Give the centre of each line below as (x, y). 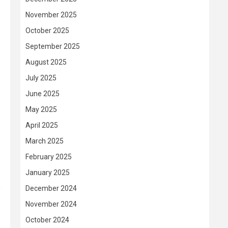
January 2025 (48, 173)
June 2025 (42, 94)
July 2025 (41, 78)
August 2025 (46, 62)
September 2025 (53, 46)
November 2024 (51, 204)
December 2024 (51, 188)
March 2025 (45, 141)
